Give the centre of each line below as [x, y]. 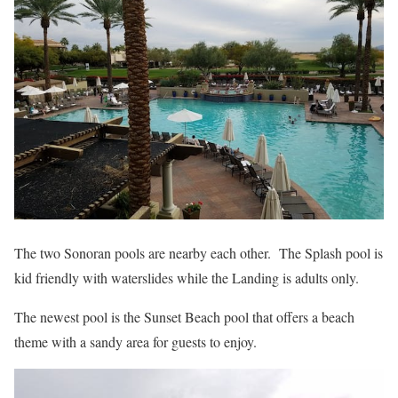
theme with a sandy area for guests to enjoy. [135, 341]
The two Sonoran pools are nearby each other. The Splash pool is [199, 252]
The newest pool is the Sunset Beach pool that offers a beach [184, 316]
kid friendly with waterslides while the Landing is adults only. [187, 277]
